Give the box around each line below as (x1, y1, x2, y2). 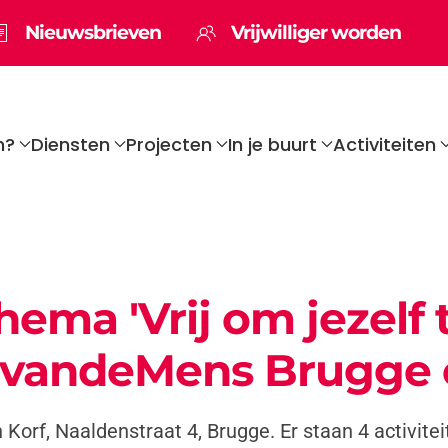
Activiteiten (333, 131, 436, 157)
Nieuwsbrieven (25, 21, 161, 44)
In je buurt (228, 131, 317, 157)
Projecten (126, 131, 212, 157)
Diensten (31, 131, 110, 157)
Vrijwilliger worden (231, 21, 402, 44)
